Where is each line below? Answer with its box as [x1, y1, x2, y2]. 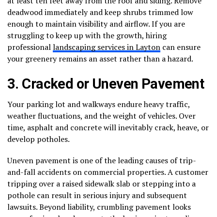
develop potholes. [7, 133, 70, 144]
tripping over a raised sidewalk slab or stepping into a [7, 178, 196, 189]
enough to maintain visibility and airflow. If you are [7, 18, 185, 29]
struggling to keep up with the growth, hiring [7, 30, 167, 41]
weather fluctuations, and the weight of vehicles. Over [7, 110, 196, 121]
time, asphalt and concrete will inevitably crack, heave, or [7, 122, 209, 133]
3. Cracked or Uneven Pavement [7, 75, 204, 92]
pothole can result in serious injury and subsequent [7, 189, 187, 201]
